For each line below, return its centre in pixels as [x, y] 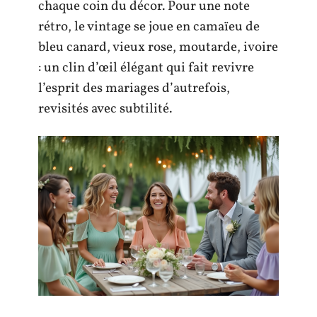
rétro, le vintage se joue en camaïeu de [149, 27]
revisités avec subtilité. [105, 109]
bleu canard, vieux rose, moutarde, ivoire [158, 48]
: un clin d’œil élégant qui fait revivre [146, 68]
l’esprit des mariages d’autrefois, [134, 89]
